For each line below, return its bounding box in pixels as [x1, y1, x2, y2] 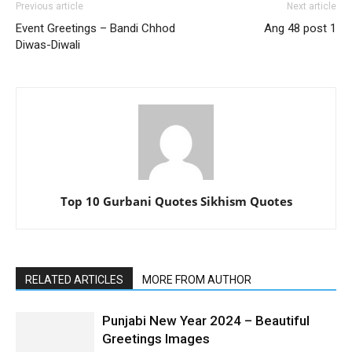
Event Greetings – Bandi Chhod [16, 20, 175, 35]
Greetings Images [102, 330, 210, 346]
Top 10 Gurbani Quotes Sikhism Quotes [60, 192, 292, 209]
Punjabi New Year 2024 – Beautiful [102, 312, 310, 328]
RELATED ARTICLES [25, 273, 123, 286]
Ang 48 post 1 [264, 20, 336, 35]
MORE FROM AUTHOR [142, 273, 251, 286]
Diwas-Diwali [16, 37, 80, 52]
